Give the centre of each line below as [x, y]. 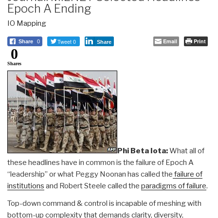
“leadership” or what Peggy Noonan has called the [90, 174]
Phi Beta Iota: [143, 151]
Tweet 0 [67, 41]
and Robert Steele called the [93, 186]
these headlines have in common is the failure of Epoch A [100, 162]
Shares [14, 63]
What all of [186, 151]
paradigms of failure [174, 186]
